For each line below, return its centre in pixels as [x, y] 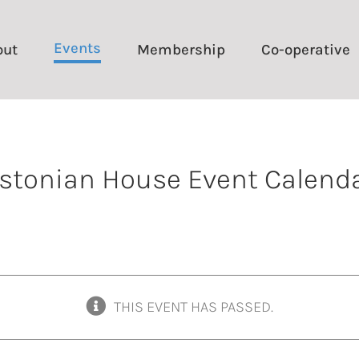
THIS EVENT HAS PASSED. [194, 307]
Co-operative [305, 49]
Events [77, 48]
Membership [181, 49]
